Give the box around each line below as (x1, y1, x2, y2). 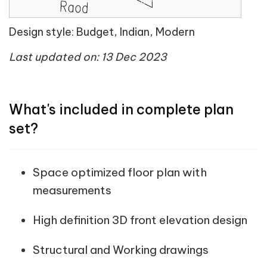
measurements (33, 182, 111, 197)
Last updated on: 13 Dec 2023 (9, 49, 167, 64)
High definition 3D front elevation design (33, 212, 247, 227)
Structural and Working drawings (33, 242, 209, 257)
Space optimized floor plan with (33, 164, 207, 179)
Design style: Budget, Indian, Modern (9, 24, 195, 39)
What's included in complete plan (9, 100, 234, 118)
